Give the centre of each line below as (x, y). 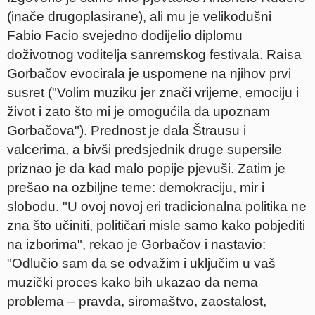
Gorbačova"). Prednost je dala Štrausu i (127, 130)
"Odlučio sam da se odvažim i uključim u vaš (141, 263)
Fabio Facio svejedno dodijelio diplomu (125, 36)
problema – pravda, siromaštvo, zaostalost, (137, 301)
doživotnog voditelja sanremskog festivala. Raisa (154, 54)
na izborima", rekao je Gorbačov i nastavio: (136, 244)
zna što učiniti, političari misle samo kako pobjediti (156, 225)
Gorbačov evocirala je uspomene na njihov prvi (149, 73)
